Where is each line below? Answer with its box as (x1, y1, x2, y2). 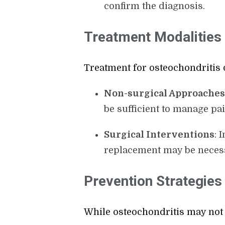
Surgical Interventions (104, 130, 215, 140)
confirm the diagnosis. (104, 1, 205, 12)
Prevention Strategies (84, 173, 222, 190)
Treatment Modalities (84, 29, 222, 46)
